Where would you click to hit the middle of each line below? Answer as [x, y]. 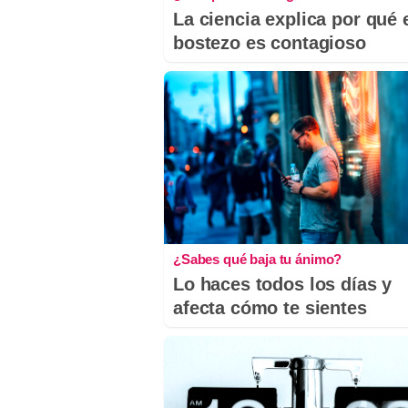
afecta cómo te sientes [270, 307]
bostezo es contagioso [270, 43]
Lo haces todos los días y [283, 284]
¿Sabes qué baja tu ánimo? [258, 259]
